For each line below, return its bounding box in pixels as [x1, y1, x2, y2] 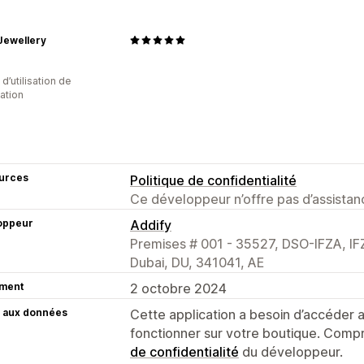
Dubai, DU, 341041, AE [130, 253, 264, 271]
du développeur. [239, 343, 343, 360]
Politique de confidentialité [130, 171, 297, 188]
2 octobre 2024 [130, 279, 227, 297]
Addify [130, 216, 171, 233]
